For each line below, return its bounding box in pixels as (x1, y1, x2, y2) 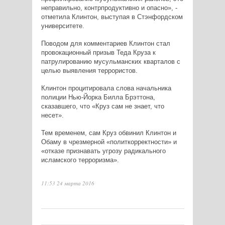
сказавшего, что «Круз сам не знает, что (41, 102, 164, 110)
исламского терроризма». (41, 156, 119, 164)
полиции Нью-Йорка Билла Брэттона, (41, 93, 155, 101)
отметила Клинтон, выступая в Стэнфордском (41, 13, 183, 21)
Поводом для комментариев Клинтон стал (41, 40, 170, 48)
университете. (41, 22, 84, 30)
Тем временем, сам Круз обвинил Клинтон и (41, 129, 176, 137)
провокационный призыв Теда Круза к (41, 49, 156, 57)
